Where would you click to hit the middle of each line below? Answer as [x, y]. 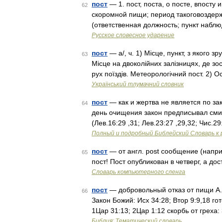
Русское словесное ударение [133, 35]
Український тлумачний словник [138, 84]
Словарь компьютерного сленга [139, 172]
